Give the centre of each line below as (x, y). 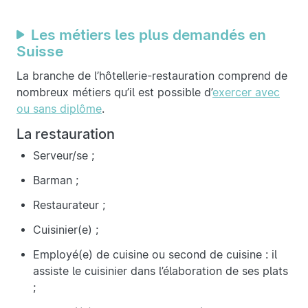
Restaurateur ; (69, 206)
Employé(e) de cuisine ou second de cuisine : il (155, 255)
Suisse (40, 52)
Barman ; (56, 181)
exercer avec (246, 93)
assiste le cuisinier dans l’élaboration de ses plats (161, 272)
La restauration (66, 134)
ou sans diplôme (59, 109)
